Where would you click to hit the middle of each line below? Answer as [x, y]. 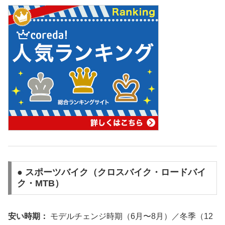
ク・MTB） [40, 184]
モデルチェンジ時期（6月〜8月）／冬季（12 [131, 216]
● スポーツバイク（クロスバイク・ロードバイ [111, 173]
